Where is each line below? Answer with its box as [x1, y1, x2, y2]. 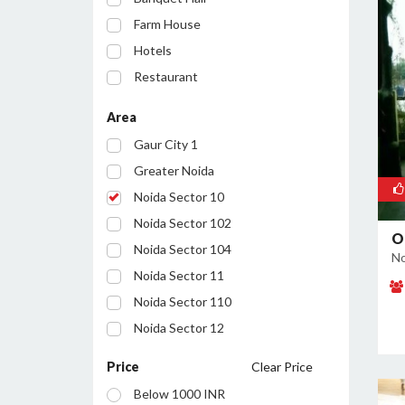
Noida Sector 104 [134, 241, 231, 257]
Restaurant [134, 69, 198, 84]
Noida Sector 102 [134, 215, 231, 231]
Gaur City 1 [134, 137, 198, 152]
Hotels [134, 42, 172, 58]
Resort [134, 121, 173, 137]
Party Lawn [134, 95, 197, 110]
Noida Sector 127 [134, 372, 231, 388]
